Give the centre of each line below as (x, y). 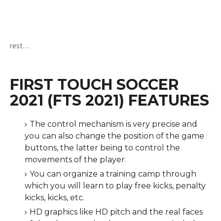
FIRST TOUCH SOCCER (94, 85)
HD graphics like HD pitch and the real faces (116, 212)
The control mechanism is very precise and (113, 124)
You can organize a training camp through (113, 174)
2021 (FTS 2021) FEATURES (110, 100)
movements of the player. (75, 160)
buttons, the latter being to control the (102, 148)
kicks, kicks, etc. (55, 198)
